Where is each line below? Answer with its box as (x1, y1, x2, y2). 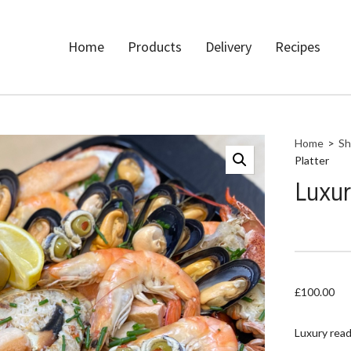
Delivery (205, 38, 251, 56)
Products (128, 38, 182, 56)
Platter (294, 154, 329, 167)
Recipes (275, 38, 320, 56)
